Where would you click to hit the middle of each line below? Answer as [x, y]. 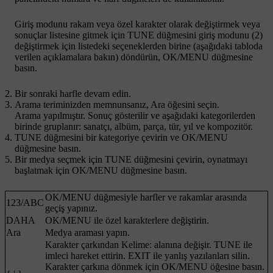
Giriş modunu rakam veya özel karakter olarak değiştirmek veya [137, 24]
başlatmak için [43, 170]
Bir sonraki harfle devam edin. [73, 93]
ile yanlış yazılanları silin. [200, 255]
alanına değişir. [183, 244]
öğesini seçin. [192, 104]
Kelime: [136, 244]
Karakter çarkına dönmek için [103, 266]
